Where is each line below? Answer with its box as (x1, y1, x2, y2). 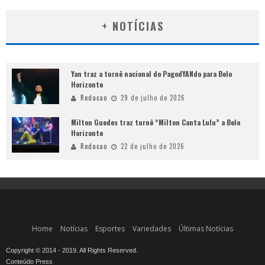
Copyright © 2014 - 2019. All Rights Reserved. (6, 246, 138, 254)
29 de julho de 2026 (121, 92, 185, 102)
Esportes (95, 223, 125, 234)
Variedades (132, 223, 171, 234)
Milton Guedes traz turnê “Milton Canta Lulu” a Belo (71, 117, 240, 127)
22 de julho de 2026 (121, 141, 185, 151)
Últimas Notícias (179, 223, 233, 234)
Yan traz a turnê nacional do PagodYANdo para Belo (71, 68, 232, 79)
